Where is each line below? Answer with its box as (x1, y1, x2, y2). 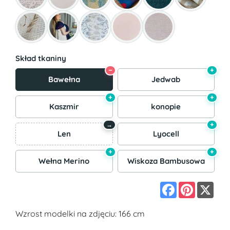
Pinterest (195, 180, 228, 191)
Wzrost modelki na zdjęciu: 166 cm (15, 208, 145, 219)
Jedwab (151, 74, 181, 84)
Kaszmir (49, 101, 79, 111)
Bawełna (48, 74, 80, 84)
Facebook (177, 180, 215, 191)
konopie (151, 101, 181, 111)
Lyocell (152, 128, 179, 139)
